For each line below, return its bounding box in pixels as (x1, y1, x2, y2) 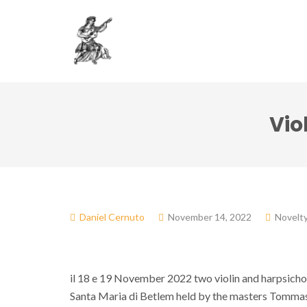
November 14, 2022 (168, 211, 251, 223)
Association (190, 20, 251, 33)
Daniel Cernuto (79, 211, 145, 223)
